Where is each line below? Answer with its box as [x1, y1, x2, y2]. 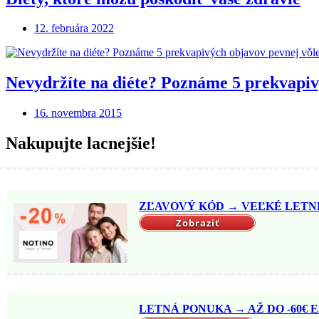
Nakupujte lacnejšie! [6, 134, 156, 153]
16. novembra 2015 [34, 107, 122, 120]
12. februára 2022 [34, 22, 114, 35]
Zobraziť [176, 216, 221, 229]
